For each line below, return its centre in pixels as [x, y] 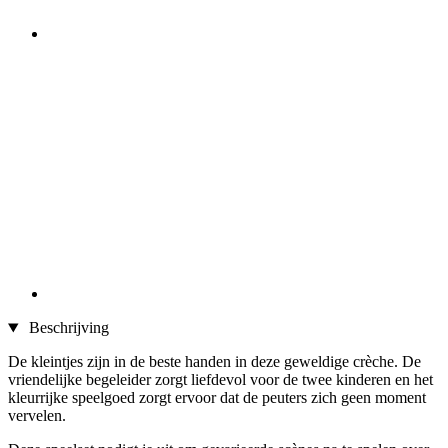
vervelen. [37, 416]
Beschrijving [66, 328]
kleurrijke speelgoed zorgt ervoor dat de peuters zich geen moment [217, 398]
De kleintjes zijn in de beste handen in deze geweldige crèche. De [214, 362]
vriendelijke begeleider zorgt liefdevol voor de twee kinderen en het [220, 380]
